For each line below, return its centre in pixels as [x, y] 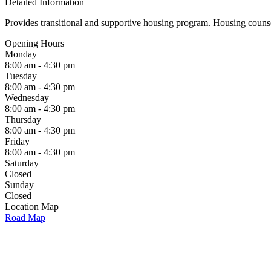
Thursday [23, 119]
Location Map [32, 207]
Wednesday [27, 98]
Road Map [25, 217]
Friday [17, 141]
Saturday [22, 163]
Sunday [19, 185]
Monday [21, 54]
